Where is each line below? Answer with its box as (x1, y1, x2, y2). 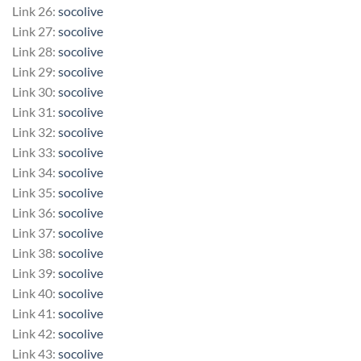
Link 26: (12, 2, 58, 19)
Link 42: (12, 325, 58, 341)
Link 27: (12, 23, 58, 39)
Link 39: (12, 264, 58, 280)
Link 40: (12, 284, 58, 301)
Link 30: (12, 83, 58, 99)
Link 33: (12, 143, 58, 160)
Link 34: (12, 164, 58, 180)
